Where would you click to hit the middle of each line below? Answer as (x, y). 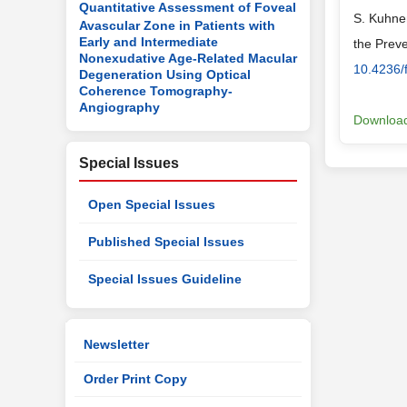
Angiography (119, 106)
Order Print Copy (135, 379)
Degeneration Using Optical (165, 74)
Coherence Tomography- (156, 90)
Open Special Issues (152, 204)
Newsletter (116, 344)
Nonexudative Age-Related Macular (188, 57)
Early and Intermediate (149, 41)
